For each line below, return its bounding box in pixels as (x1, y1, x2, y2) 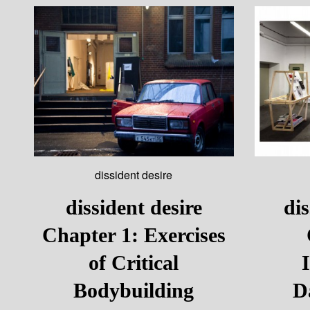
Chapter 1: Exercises (42, 223, 226, 246)
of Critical (89, 250, 179, 274)
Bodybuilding (73, 278, 194, 302)
